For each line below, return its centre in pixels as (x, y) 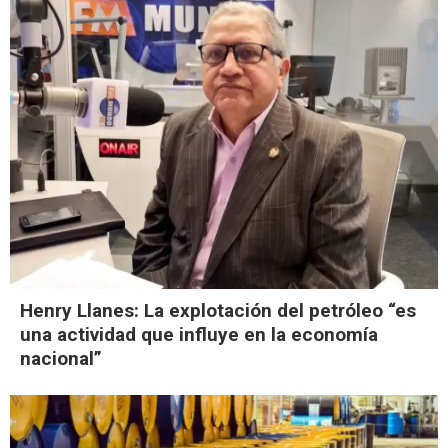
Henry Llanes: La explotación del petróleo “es (218, 311)
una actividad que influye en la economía (199, 335)
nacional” (61, 359)
